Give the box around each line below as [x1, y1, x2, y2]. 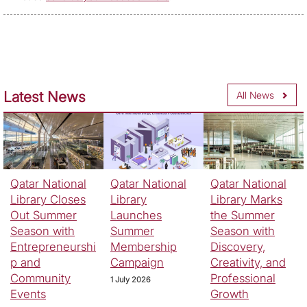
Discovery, [210, 240, 265, 254]
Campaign [110, 256, 164, 270]
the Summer [210, 208, 275, 223]
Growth [210, 287, 249, 302]
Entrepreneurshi [10, 240, 96, 254]
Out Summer [10, 208, 77, 223]
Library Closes [10, 193, 86, 207]
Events [10, 287, 46, 302]
